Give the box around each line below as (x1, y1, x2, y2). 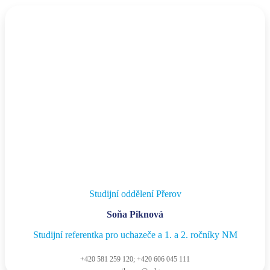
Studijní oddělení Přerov (89, 189, 181, 199)
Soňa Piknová (107, 209, 163, 220)
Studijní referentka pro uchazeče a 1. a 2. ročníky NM (33, 230, 237, 240)
